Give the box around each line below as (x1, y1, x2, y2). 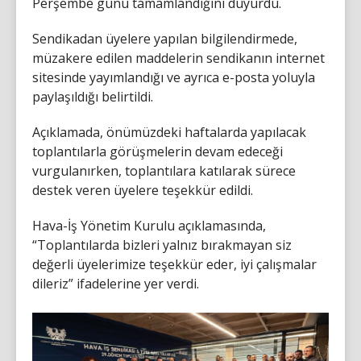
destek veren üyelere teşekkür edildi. (32, 180, 253, 199)
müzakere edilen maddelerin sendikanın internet (32, 48, 325, 67)
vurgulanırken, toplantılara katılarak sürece (32, 161, 296, 180)
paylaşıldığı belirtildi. (32, 87, 153, 106)
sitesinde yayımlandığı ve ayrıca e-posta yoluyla (32, 68, 315, 86)
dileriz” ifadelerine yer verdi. (32, 274, 199, 293)
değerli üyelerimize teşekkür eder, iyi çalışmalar (32, 255, 317, 273)
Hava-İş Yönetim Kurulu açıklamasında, (32, 216, 266, 234)
